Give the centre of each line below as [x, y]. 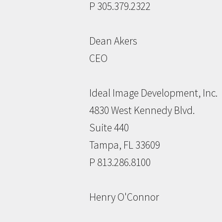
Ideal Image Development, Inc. [153, 93]
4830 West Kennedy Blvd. [142, 111]
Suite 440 [109, 128]
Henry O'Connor [124, 197]
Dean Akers [113, 41]
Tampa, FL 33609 [125, 145]
